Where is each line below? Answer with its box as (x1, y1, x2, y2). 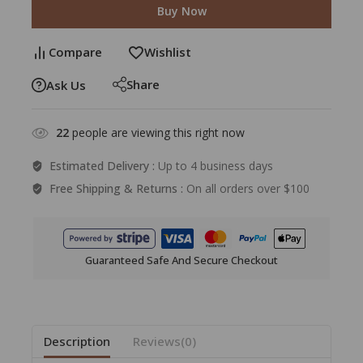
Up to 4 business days (157, 158, 273, 174)
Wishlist (144, 44, 191, 61)
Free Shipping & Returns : (49, 181, 186, 197)
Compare (49, 44, 102, 61)
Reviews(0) (133, 332, 196, 349)
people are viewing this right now (69, 125, 245, 141)
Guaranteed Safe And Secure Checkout (85, 253, 278, 268)
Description (44, 332, 110, 349)
